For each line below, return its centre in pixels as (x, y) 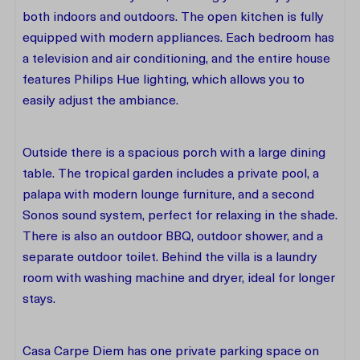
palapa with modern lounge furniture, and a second (168, 195)
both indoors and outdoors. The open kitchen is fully (173, 18)
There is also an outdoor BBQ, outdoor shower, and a (173, 237)
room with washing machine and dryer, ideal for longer (179, 279)
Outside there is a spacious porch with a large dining (174, 153)
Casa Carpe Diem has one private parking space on (171, 352)
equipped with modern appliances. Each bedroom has (178, 39)
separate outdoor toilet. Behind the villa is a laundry (170, 258)
